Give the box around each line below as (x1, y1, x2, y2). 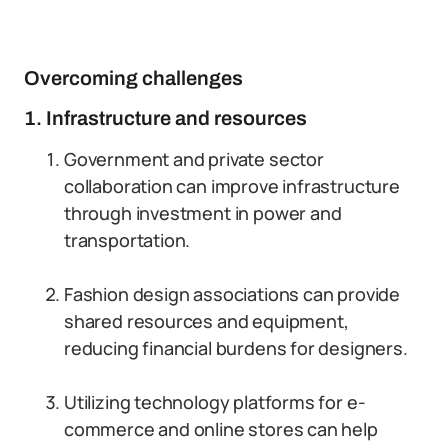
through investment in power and (64, 201, 342, 225)
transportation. (64, 228, 191, 252)
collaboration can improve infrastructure (64, 174, 400, 198)
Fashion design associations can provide (64, 282, 400, 306)
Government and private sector (64, 147, 324, 171)
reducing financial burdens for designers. (64, 336, 408, 360)
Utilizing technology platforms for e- (64, 390, 366, 414)
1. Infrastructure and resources (24, 107, 307, 129)
